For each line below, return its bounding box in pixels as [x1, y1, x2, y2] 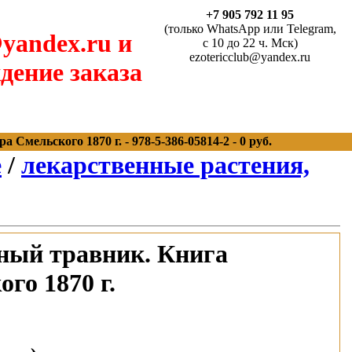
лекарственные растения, [21, 151, 310, 179]
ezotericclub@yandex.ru [189, 50, 310, 64]
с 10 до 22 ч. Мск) [202, 36, 298, 49]
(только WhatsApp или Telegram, [163, 22, 336, 35]
